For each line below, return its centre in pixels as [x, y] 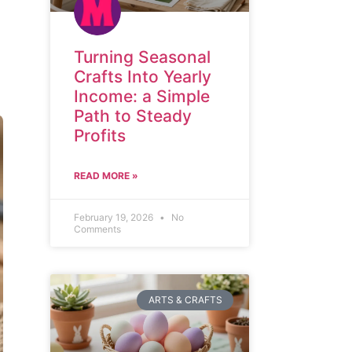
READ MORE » [106, 175]
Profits [100, 135]
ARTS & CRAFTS [185, 299]
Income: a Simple [142, 96]
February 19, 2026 [115, 217]
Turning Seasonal [143, 57]
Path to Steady [133, 115]
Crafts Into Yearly [143, 76]
